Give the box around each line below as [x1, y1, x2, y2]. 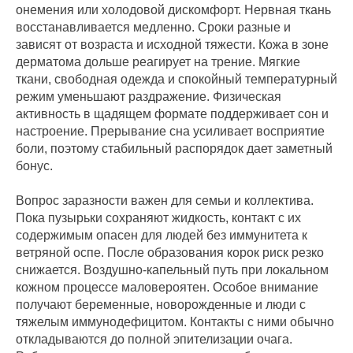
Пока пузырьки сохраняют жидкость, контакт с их [16, 211, 301, 225]
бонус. [16, 159, 53, 173]
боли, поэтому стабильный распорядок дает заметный [16, 142, 333, 156]
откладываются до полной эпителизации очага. [16, 333, 292, 347]
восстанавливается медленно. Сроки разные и [16, 20, 291, 35]
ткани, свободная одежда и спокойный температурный [16, 72, 337, 87]
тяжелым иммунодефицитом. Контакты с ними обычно [16, 315, 334, 329]
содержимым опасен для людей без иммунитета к [16, 229, 307, 243]
